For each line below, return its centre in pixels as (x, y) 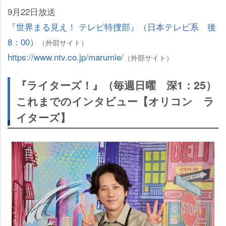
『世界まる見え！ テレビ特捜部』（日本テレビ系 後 (112, 27)
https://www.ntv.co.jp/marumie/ (66, 57)
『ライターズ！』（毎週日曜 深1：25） (116, 85)
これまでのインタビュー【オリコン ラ (115, 101)
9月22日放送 (32, 12)
